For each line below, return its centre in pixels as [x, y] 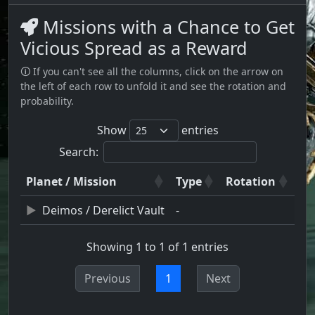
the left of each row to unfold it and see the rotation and [153, 86]
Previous [108, 279]
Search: [78, 152]
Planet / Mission [71, 181]
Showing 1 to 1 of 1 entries [157, 247]
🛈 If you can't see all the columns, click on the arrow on [152, 71]
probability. [47, 101]
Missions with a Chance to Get [166, 26]
